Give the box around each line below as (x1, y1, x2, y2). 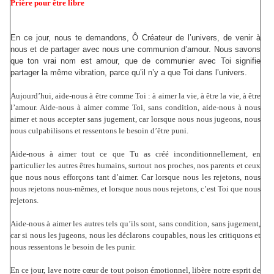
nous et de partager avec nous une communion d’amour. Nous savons (10, 45, 261, 54)
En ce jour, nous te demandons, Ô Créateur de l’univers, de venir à (10, 33, 261, 43)
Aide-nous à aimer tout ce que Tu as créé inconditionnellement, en (10, 149, 261, 159)
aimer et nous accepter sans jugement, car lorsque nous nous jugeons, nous (10, 114, 261, 124)
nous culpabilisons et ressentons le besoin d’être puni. (10, 126, 188, 136)
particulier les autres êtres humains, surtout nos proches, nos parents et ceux (10, 161, 261, 171)
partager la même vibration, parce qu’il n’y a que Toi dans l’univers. (10, 68, 247, 78)
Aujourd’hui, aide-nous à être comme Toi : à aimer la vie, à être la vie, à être (10, 91, 261, 101)
